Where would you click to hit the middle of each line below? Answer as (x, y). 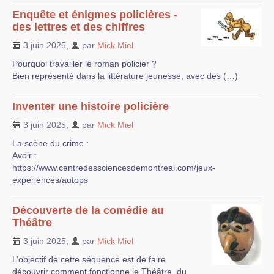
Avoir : (24, 155)
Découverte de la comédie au (88, 210)
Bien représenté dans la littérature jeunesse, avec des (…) (125, 76)
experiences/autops (50, 180)
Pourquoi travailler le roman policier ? (84, 63)
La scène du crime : (50, 143)
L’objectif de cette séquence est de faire (89, 259)
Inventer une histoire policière (91, 106)
